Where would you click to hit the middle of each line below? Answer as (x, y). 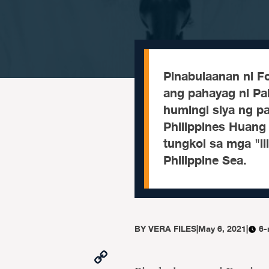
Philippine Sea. (205, 161)
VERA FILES (172, 229)
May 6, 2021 (222, 229)
